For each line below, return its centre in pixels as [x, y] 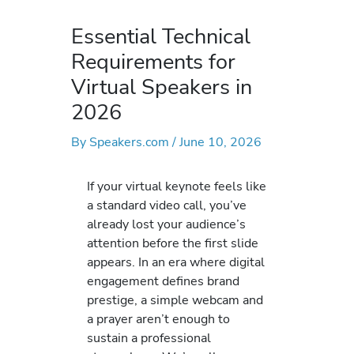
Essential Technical [161, 37]
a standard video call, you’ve [167, 205]
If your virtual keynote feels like [177, 186]
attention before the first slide [173, 243]
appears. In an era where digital [176, 262]
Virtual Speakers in [162, 87]
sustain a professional [149, 338]
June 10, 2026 [220, 142]
